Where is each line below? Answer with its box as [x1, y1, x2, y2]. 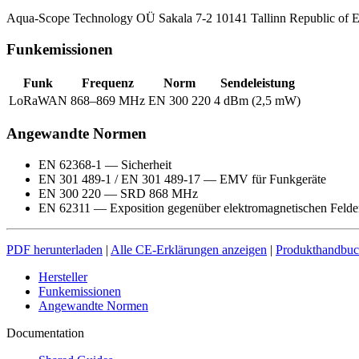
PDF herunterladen [6, 243, 103, 257]
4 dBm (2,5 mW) [214, 93, 301, 107]
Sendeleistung [220, 75, 295, 90]
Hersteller [38, 270, 87, 284]
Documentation [6, 326, 84, 341]
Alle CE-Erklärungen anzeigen [111, 243, 267, 257]
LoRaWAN [9, 93, 67, 107]
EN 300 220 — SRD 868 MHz [38, 187, 198, 201]
